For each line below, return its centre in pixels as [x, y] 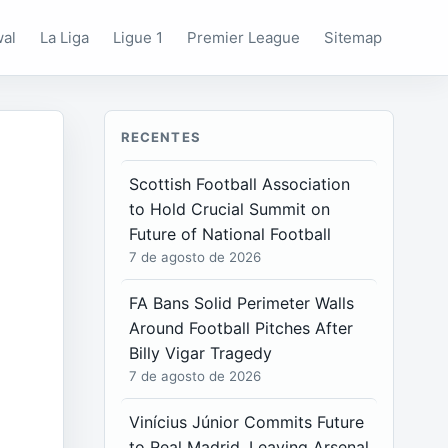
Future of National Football [230, 234]
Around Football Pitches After [241, 328]
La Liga [65, 37]
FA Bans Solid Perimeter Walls [242, 303]
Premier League [244, 37]
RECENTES [161, 137]
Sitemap [353, 37]
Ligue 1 [138, 37]
